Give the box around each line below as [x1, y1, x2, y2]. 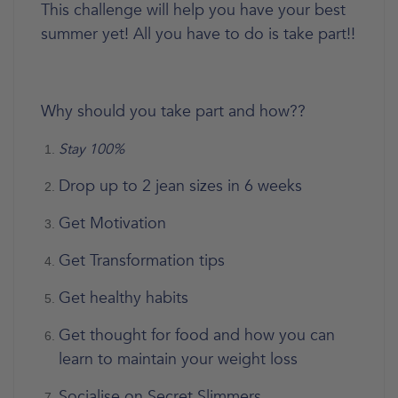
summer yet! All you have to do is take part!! [41, 22, 355, 45]
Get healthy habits [59, 286, 188, 309]
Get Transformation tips [59, 249, 225, 272]
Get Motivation [59, 211, 166, 235]
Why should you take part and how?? [41, 99, 306, 123]
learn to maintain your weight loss [59, 347, 298, 370]
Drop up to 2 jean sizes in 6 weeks [59, 174, 302, 197]
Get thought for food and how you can [59, 323, 335, 346]
